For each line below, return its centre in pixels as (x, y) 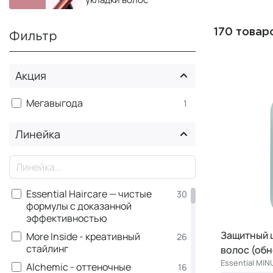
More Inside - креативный (83, 236)
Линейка (38, 134)
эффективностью (67, 218)
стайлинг (47, 248)
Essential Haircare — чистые (89, 193)
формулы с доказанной (79, 206)
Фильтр (33, 36)
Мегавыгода (55, 103)
